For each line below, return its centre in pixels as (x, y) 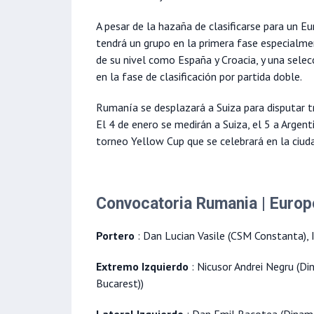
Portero (115, 236)
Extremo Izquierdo (142, 267)
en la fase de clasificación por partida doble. (199, 77)
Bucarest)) (120, 284)
